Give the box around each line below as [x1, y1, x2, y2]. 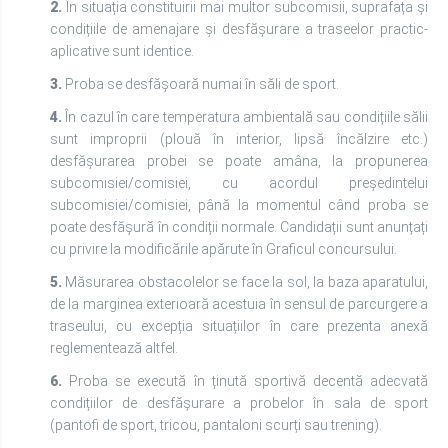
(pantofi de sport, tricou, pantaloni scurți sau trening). [50, 417, 382, 433]
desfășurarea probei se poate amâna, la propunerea [50, 153, 428, 169]
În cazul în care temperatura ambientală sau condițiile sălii [62, 109, 428, 125]
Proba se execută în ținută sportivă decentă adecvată [62, 373, 428, 389]
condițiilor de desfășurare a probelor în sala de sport [50, 395, 428, 411]
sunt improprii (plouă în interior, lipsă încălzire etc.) [50, 131, 428, 147]
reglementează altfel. [50, 340, 178, 356]
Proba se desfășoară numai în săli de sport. [62, 76, 339, 92]
